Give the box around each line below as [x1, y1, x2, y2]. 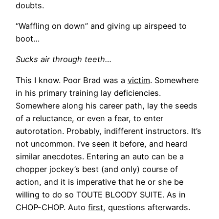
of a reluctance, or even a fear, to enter [16, 113, 163, 123]
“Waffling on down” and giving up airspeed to [16, 21, 187, 31]
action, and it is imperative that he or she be [16, 176, 183, 187]
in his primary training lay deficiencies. [16, 88, 161, 98]
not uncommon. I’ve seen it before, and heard [16, 138, 187, 149]
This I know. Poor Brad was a [16, 75, 128, 85]
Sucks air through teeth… [16, 54, 111, 65]
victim [128, 75, 150, 85]
